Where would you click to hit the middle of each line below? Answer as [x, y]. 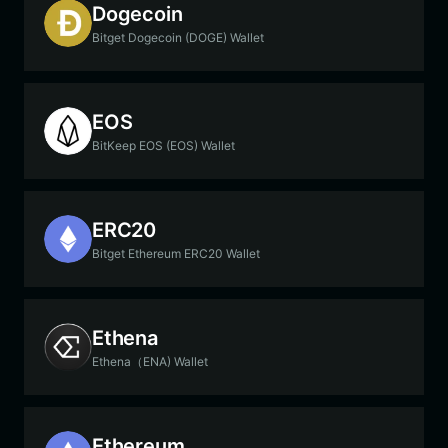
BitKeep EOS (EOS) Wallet [163, 145]
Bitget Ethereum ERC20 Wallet [176, 253]
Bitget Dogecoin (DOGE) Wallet [178, 37]
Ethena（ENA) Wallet [150, 361]
